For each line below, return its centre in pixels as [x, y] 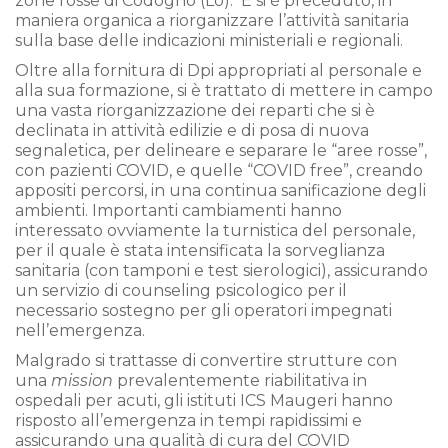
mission [82, 380]
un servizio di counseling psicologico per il [181, 290]
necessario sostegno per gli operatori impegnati [203, 310]
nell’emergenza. [80, 330]
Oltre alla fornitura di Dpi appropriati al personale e [218, 70]
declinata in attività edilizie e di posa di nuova [192, 130]
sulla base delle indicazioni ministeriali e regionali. [209, 40]
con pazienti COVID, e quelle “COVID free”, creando [219, 170]
